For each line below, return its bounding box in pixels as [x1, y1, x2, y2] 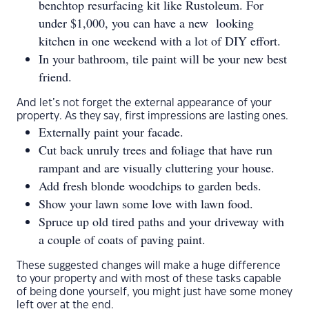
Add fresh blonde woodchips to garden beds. [39, 177, 261, 194]
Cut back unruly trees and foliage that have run [39, 141, 272, 158]
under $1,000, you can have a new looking [39, 14, 254, 31]
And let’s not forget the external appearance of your [17, 98, 272, 108]
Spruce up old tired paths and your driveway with [39, 213, 284, 230]
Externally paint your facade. [39, 123, 183, 140]
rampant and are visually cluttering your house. [39, 159, 279, 176]
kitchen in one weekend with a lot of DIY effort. [39, 32, 285, 49]
